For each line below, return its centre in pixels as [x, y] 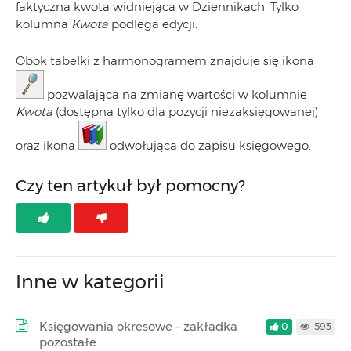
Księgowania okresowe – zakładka [138, 326]
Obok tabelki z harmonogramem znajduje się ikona [166, 60]
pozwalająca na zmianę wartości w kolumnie [175, 94]
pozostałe [68, 342]
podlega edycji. [153, 24]
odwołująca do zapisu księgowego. [209, 145]
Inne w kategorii [90, 281]
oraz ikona [47, 145]
